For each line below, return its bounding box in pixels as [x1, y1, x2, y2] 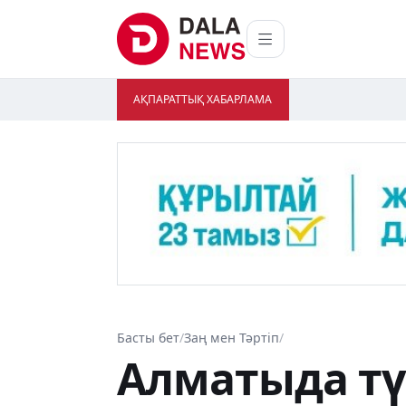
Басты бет [117, 329, 179, 347]
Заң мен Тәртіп [184, 329, 279, 347]
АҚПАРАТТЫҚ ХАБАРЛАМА [133, 92, 273, 107]
